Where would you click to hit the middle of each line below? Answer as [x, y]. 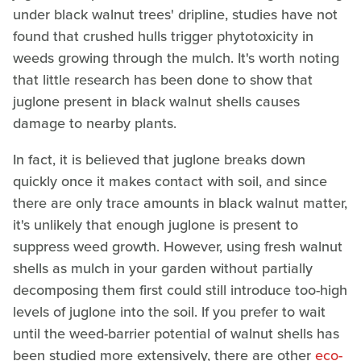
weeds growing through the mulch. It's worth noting [176, 58]
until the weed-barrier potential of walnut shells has [176, 334]
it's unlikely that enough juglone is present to [156, 225]
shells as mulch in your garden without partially [163, 269]
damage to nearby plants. [97, 124]
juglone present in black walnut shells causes [156, 102]
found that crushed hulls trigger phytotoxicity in [163, 37]
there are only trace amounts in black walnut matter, [180, 203]
